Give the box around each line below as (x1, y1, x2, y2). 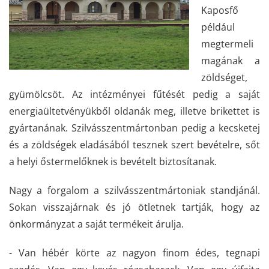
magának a (201, 54, 260, 67)
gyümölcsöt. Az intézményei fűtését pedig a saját (9, 88, 260, 101)
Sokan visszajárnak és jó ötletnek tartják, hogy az (9, 201, 260, 214)
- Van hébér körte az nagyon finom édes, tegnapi (9, 246, 260, 259)
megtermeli (201, 37, 253, 50)
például (201, 20, 235, 34)
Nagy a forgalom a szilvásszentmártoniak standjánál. (9, 184, 260, 197)
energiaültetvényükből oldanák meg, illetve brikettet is (9, 104, 260, 118)
